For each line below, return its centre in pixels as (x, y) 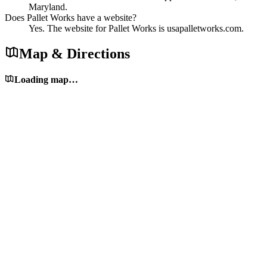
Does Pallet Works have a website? (71, 17)
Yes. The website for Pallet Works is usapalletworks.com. (136, 28)
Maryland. (48, 7)
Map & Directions (74, 54)
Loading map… (46, 80)
